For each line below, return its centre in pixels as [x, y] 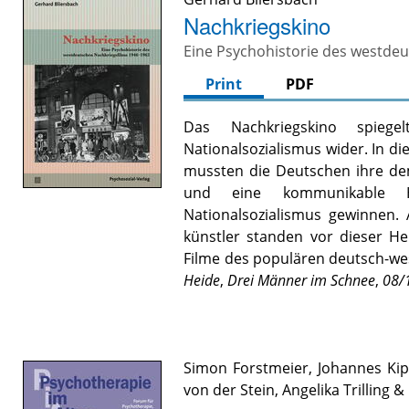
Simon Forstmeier [246, 368]
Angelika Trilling [336, 390]
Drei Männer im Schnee [302, 281]
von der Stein [230, 390]
